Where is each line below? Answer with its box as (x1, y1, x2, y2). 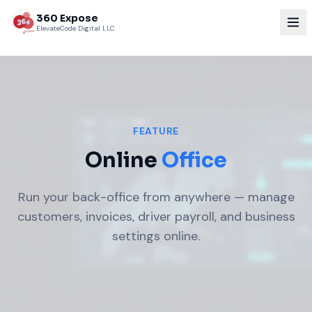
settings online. (112, 228, 200, 244)
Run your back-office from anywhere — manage (17, 189, 295, 205)
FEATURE (133, 125, 179, 137)
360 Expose (36, 11, 98, 24)
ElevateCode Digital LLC (36, 23, 115, 33)
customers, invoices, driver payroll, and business (17, 208, 295, 225)
